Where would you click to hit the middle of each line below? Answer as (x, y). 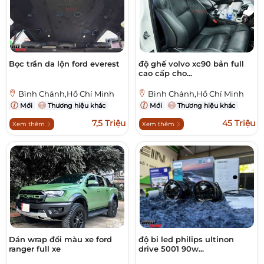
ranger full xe (35, 249)
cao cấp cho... (165, 73)
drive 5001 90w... (171, 249)
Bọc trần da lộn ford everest (64, 64)
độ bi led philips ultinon (186, 240)
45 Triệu (239, 123)
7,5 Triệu (109, 123)
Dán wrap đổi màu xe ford (60, 240)
